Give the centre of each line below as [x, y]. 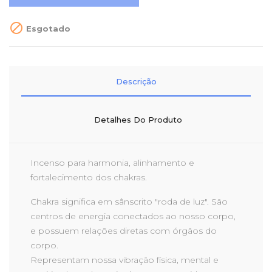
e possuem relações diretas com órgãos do [124, 231]
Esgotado [47, 28]
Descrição [136, 81]
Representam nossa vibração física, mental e [124, 260]
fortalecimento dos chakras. [89, 177]
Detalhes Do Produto [138, 120]
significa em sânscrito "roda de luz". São [143, 202]
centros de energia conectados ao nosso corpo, [133, 216]
